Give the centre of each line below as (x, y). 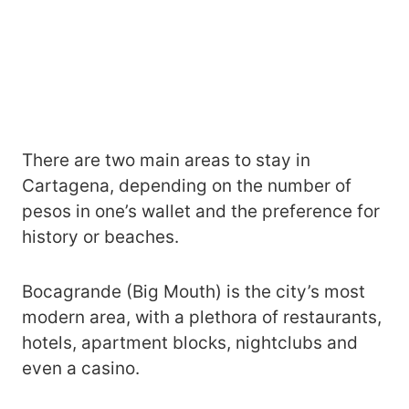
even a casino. (81, 369)
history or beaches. (100, 237)
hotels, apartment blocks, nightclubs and (190, 343)
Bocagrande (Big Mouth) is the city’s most (194, 292)
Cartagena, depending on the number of (187, 186)
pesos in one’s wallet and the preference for (201, 212)
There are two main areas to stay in (166, 161)
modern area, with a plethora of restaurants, (202, 318)
